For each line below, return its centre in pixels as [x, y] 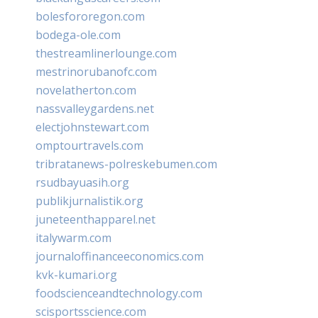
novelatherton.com [86, 90]
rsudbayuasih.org [82, 182]
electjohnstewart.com [92, 127]
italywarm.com [73, 237]
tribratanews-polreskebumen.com [126, 164]
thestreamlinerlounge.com [106, 53]
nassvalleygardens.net [95, 108]
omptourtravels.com [89, 145]
